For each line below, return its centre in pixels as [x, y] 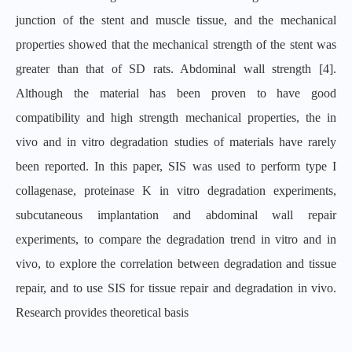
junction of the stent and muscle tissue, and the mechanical [176, 20]
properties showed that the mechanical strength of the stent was [176, 44]
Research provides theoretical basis [102, 312]
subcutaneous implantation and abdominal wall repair [176, 215]
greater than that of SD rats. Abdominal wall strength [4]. [176, 69]
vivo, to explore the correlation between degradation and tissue [176, 264]
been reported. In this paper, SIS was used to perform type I [176, 166]
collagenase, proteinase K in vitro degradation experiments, [176, 191]
